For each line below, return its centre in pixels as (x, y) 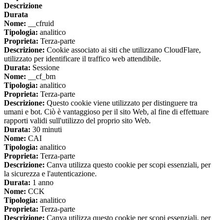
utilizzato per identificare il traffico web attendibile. (82, 59)
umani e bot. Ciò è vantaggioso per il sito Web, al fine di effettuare (106, 112)
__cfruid (40, 24)
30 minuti (46, 130)
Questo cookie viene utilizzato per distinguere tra (121, 103)
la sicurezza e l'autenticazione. (50, 174)
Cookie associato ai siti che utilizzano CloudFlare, (123, 50)
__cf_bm (41, 77)
